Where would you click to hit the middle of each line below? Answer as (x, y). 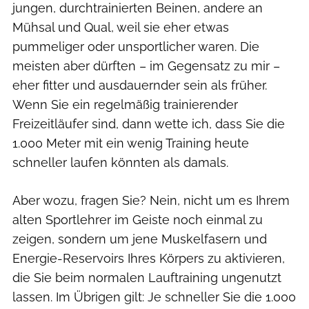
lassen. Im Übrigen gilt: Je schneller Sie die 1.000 (154, 297)
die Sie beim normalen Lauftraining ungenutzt (147, 277)
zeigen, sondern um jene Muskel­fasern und (140, 239)
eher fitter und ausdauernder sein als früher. (140, 85)
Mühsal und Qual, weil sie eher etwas (121, 27)
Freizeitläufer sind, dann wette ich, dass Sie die (149, 123)
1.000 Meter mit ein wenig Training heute (131, 143)
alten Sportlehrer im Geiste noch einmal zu (138, 219)
